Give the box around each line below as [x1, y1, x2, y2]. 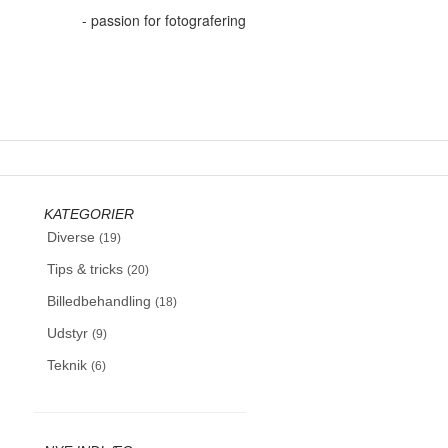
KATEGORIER [43, 206, 134, 222]
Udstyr [46, 325, 92, 341]
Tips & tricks [46, 261, 127, 277]
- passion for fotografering [81, 10, 246, 30]
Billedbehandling [46, 293, 155, 309]
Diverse [46, 229, 99, 245]
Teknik [46, 357, 91, 373]
